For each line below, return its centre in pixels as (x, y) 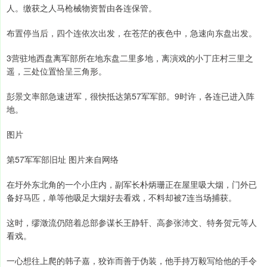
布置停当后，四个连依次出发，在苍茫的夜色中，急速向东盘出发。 (132, 33)
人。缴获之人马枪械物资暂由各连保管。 (82, 8)
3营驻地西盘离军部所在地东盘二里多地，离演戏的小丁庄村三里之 (130, 58)
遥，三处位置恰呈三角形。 (57, 71)
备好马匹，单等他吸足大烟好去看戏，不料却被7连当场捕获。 (122, 198)
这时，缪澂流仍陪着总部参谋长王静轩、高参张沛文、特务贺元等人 (132, 223)
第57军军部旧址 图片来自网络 (63, 159)
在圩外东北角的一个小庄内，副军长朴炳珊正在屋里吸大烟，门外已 (132, 184)
